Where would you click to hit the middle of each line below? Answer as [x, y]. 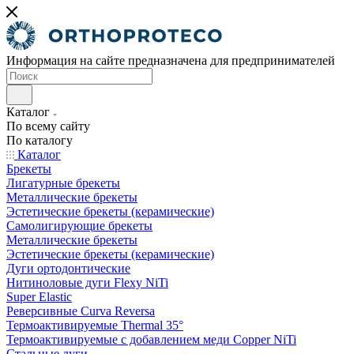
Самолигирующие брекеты [79, 226]
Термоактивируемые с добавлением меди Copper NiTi [151, 339]
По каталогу [40, 140]
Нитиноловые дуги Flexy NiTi [87, 282]
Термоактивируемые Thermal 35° [95, 325]
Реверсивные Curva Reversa [81, 311]
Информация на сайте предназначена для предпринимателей [171, 60]
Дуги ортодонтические [68, 268]
